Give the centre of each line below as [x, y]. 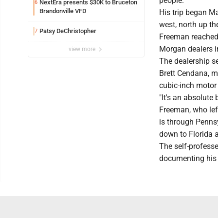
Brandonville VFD [63, 11]
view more [83, 49]
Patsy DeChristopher [68, 31]
